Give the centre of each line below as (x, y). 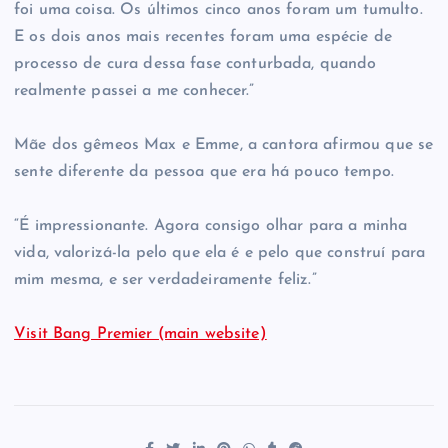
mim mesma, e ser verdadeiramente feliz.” (165, 280)
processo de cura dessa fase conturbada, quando (195, 64)
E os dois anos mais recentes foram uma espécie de (203, 37)
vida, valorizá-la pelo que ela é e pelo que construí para (220, 253)
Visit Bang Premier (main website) (140, 334)
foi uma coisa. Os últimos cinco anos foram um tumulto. (218, 10)
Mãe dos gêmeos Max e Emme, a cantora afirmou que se (224, 145)
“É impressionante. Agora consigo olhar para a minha (211, 226)
